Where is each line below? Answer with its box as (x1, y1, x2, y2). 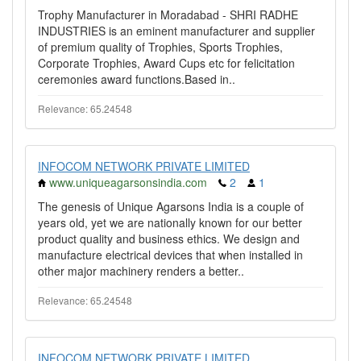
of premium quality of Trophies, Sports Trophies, (38, 39, 283, 55)
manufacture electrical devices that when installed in (38, 247, 303, 263)
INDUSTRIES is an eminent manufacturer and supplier (38, 23, 315, 39)
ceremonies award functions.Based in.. (38, 71, 235, 87)
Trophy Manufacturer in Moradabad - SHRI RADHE (38, 6, 298, 23)
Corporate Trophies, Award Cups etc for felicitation (38, 55, 295, 71)
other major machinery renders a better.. (38, 263, 244, 279)
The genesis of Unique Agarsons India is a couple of (38, 198, 304, 214)
